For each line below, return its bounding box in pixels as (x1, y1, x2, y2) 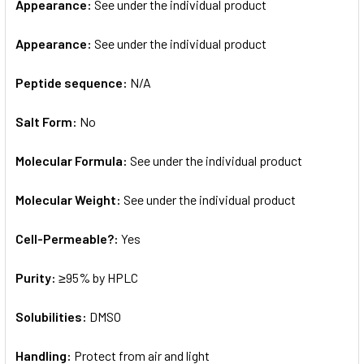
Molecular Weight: (15, 191, 123, 207)
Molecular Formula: (15, 152, 130, 168)
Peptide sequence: (15, 74, 130, 90)
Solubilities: (15, 308, 89, 324)
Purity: (15, 269, 58, 285)
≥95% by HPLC (58, 269, 138, 285)
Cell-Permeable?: (15, 230, 121, 246)
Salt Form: (15, 113, 80, 129)
